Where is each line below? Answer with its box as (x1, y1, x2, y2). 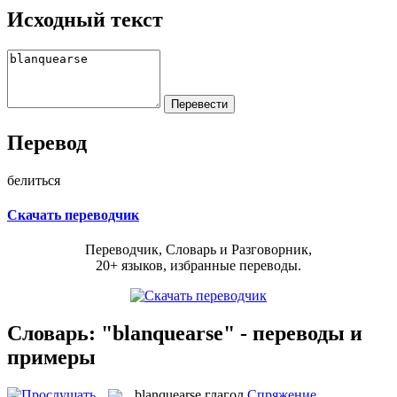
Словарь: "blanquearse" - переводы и (7, 321, 362, 345)
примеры (7, 345, 96, 369)
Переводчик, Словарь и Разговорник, (85, 242, 312, 258)
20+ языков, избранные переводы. (96, 258, 301, 274)
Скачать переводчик (7, 206, 139, 222)
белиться (7, 172, 60, 188)
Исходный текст (7, 7, 163, 31)
